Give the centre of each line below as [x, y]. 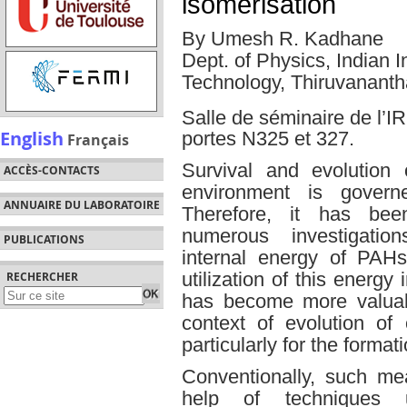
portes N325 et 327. [268, 139]
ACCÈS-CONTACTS [51, 171]
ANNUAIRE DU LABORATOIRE [81, 205]
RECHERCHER [43, 277]
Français [98, 139]
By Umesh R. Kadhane [283, 38]
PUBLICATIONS [44, 239]
